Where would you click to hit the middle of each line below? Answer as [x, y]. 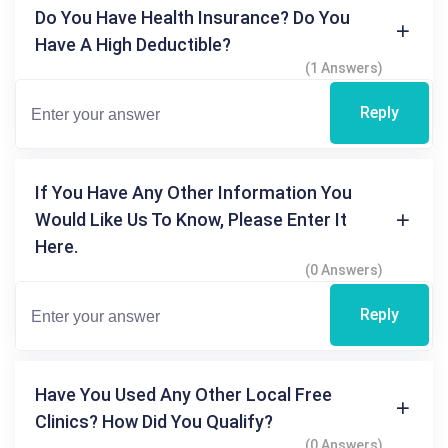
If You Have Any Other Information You [193, 192]
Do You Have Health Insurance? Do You [192, 17]
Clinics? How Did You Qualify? [154, 421]
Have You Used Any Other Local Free [183, 394]
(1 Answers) [344, 68]
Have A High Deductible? [133, 44]
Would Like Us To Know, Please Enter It [191, 219]
